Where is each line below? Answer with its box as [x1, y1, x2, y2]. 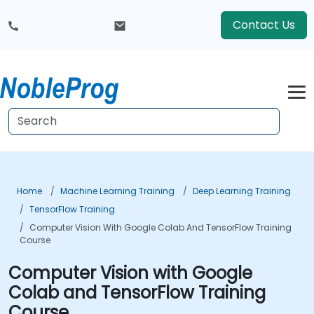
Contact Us [233, 17, 295, 33]
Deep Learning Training [193, 185, 291, 197]
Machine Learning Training [60, 185, 175, 197]
